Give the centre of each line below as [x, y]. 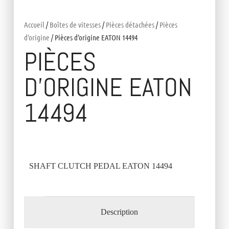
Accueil [34, 25]
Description [120, 212]
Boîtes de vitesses [75, 25]
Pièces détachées [130, 25]
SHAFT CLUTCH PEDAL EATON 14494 [100, 166]
